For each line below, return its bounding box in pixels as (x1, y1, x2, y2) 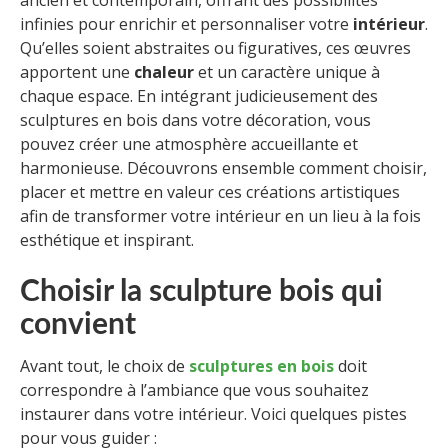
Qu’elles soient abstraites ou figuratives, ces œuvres (20, 37, 411, 60)
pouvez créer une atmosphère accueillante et (20, 133, 358, 156)
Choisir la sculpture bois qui (20, 277, 383, 308)
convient (20, 310, 136, 341)
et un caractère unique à (194, 61, 380, 84)
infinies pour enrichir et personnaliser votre (20, 13, 353, 36)
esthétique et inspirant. (20, 229, 194, 252)
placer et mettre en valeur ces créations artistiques (20, 181, 400, 204)
